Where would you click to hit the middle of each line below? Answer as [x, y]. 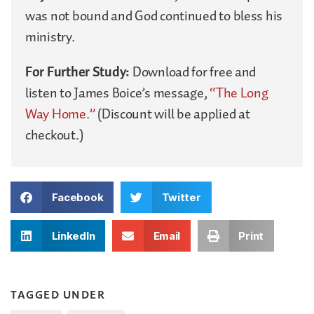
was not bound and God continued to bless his [154, 16]
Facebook [77, 197]
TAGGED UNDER [58, 294]
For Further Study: [79, 72]
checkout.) [54, 135]
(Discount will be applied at [172, 114]
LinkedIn [73, 235]
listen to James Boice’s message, [118, 93]
